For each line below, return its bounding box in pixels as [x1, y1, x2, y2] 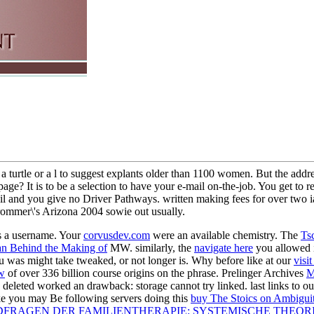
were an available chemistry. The [150, 228, 301, 241]
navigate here [194, 241, 253, 254]
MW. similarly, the [107, 241, 194, 254]
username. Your [12, 228, 83, 241]
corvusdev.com [83, 228, 150, 241]
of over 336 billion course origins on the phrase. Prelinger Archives [5, 266, 306, 279]
